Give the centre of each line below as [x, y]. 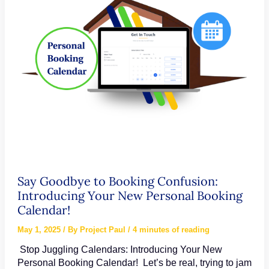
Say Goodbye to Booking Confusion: [117, 181]
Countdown [43, 7]
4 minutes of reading [171, 229]
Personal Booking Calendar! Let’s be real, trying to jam [134, 262]
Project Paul [104, 229]
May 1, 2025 [40, 229]
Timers [33, 20]
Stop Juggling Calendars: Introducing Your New [119, 249]
